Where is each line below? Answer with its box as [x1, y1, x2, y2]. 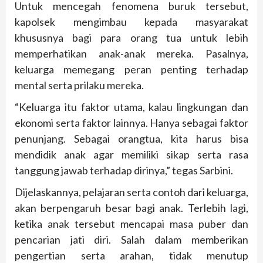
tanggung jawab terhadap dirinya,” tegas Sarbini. [15, 164, 233, 177]
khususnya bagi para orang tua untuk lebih [15, 31, 248, 45]
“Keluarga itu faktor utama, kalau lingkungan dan [15, 100, 248, 114]
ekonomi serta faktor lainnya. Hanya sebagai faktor [15, 116, 248, 130]
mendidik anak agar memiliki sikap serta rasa [15, 148, 248, 161]
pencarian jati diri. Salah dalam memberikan [15, 233, 248, 247]
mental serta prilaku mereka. [15, 79, 144, 92]
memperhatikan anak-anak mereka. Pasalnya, [15, 47, 248, 60]
